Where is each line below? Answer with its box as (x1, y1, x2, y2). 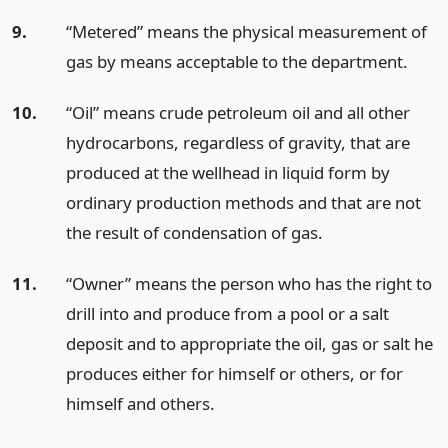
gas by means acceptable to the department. (65, 50, 408, 74)
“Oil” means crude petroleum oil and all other (65, 100, 410, 124)
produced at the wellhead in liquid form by (65, 160, 390, 184)
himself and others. (65, 391, 215, 415)
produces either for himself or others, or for (65, 361, 403, 385)
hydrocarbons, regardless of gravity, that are (65, 130, 410, 154)
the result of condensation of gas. (65, 220, 323, 244)
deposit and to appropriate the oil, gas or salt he (65, 331, 433, 355)
